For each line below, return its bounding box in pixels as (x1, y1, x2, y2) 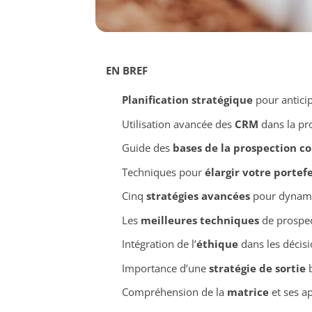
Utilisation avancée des (121, 116, 235, 131)
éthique (196, 237, 238, 251)
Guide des (121, 141, 173, 155)
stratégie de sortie (208, 260, 306, 275)
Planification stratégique (121, 93, 253, 107)
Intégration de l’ (121, 237, 196, 251)
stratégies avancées (146, 189, 250, 203)
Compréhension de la (121, 285, 227, 299)
